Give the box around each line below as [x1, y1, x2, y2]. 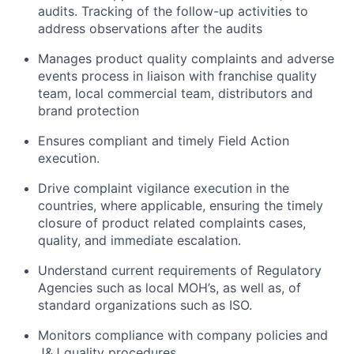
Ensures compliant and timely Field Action [38, 133, 289, 149]
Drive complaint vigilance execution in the [38, 180, 289, 196]
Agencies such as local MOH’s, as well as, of [38, 280, 301, 296]
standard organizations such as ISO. [38, 297, 252, 313]
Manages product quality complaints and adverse [38, 51, 334, 66]
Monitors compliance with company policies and [38, 327, 328, 343]
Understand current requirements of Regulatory [38, 262, 322, 278]
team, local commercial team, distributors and [38, 85, 313, 101]
